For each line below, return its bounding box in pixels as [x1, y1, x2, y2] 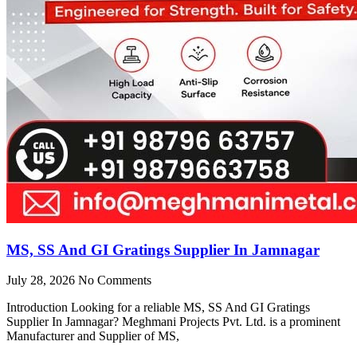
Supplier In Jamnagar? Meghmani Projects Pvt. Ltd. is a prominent [6, 315, 340, 329]
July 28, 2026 [6, 273, 78, 288]
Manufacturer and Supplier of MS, [6, 329, 179, 343]
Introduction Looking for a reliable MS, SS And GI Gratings [6, 300, 310, 315]
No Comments [78, 273, 151, 288]
